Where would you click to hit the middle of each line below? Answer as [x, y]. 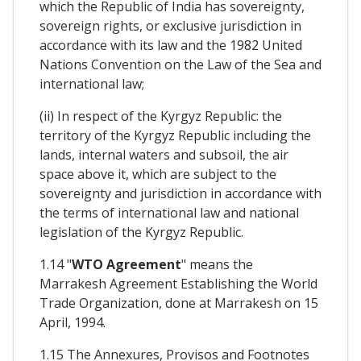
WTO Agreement [127, 264]
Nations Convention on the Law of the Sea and [180, 64]
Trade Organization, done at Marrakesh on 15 [179, 303]
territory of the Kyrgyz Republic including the [175, 135]
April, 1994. [73, 322]
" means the [217, 264]
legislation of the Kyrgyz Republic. [141, 232]
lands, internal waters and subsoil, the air [164, 154]
